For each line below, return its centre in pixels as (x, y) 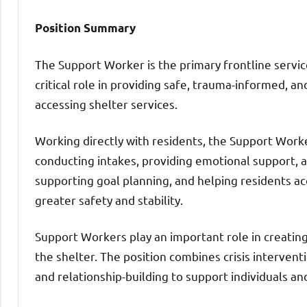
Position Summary (85, 27)
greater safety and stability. (109, 199)
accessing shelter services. (106, 103)
